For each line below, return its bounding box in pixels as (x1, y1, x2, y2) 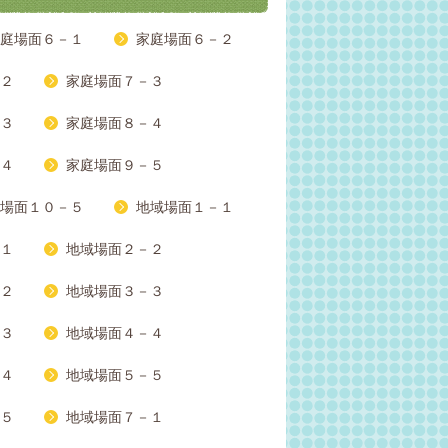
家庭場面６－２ (136, 31, 234, 48)
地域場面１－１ (136, 199, 234, 216)
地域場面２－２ (66, 241, 164, 258)
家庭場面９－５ (66, 157, 164, 174)
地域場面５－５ (66, 367, 164, 384)
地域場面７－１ (66, 409, 164, 426)
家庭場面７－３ (66, 73, 164, 90)
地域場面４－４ (66, 325, 164, 342)
